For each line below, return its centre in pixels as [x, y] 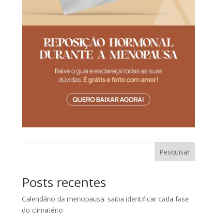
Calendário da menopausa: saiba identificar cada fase [105, 199]
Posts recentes [64, 182]
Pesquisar [175, 152]
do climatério [42, 210]
